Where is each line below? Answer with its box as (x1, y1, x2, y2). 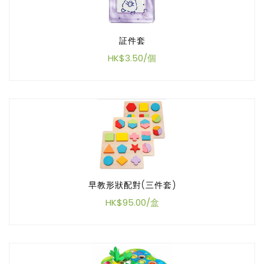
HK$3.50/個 (108, 52, 156, 64)
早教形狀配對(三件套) (88, 179, 176, 191)
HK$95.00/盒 (105, 196, 159, 209)
